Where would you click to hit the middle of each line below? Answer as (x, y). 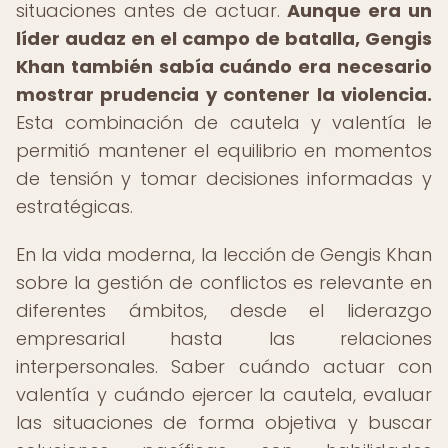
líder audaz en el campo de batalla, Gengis (224, 38)
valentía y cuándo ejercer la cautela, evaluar (224, 394)
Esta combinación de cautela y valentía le (224, 122)
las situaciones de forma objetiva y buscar (224, 422)
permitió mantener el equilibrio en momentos (224, 150)
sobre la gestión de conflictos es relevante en (224, 282)
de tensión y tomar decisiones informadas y (224, 178)
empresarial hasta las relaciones (224, 338)
